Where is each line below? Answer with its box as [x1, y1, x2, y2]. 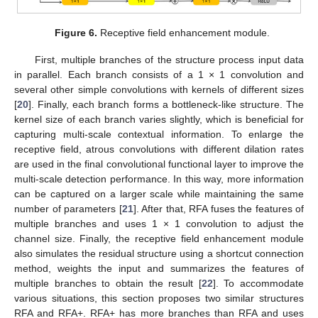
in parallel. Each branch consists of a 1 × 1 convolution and [14, 69, 304, 80]
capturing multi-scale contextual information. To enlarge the [14, 128, 304, 140]
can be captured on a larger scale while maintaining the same [14, 188, 304, 199]
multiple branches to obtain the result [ [14, 278, 202, 289]
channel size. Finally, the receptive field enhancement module [14, 233, 304, 244]
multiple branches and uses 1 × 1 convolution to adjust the [14, 218, 304, 229]
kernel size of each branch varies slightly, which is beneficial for [14, 114, 304, 125]
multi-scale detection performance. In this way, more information [14, 173, 304, 185]
